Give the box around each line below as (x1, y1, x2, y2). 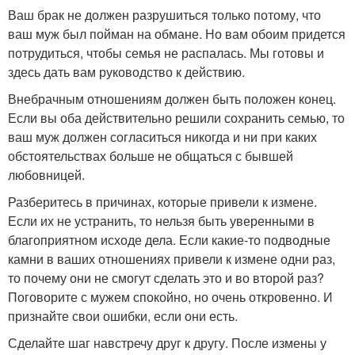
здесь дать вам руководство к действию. (8, 62, 245, 81)
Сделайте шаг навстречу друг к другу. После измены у (8, 333, 326, 352)
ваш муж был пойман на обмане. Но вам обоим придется (8, 24, 345, 43)
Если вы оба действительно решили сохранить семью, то (8, 108, 345, 127)
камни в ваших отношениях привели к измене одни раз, (8, 249, 335, 268)
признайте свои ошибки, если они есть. (8, 306, 238, 325)
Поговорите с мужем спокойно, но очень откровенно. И (8, 287, 333, 306)
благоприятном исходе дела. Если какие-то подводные (8, 230, 330, 249)
